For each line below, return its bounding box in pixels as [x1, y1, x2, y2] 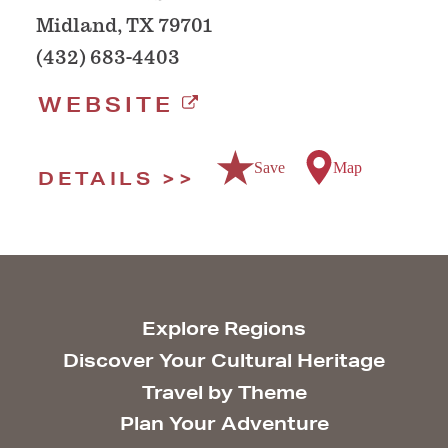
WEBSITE [38, 92, 174, 118]
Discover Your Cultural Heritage [63, 349, 385, 371]
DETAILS [38, 167, 154, 190]
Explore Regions [142, 317, 306, 340]
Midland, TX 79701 [36, 14, 212, 38]
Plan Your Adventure [119, 412, 329, 435]
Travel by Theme [141, 380, 307, 403]
